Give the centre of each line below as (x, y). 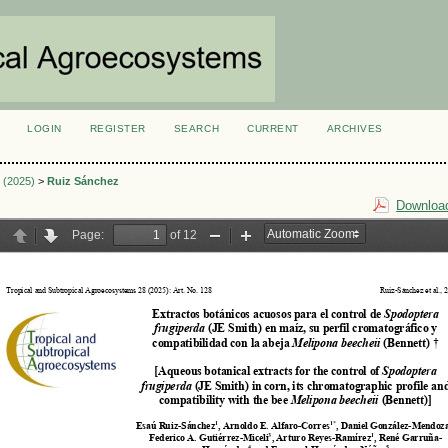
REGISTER (117, 128)
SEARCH (196, 128)
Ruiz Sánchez (83, 181)
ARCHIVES (354, 128)
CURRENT (273, 128)
